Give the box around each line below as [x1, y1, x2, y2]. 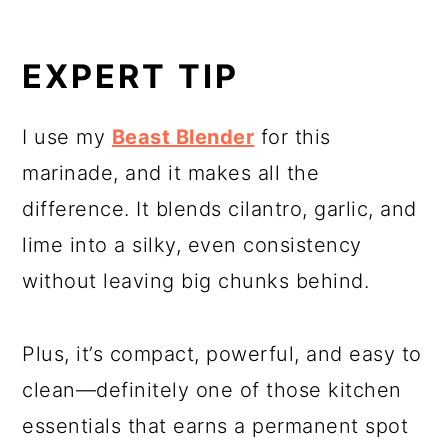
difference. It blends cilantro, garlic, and [22, 196, 417, 221]
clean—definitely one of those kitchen [22, 377, 402, 402]
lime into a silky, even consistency [22, 232, 362, 257]
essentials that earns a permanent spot [22, 413, 409, 438]
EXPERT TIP [22, 56, 240, 96]
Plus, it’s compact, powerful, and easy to [22, 341, 422, 366]
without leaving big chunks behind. [22, 268, 370, 293]
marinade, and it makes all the [22, 160, 320, 185]
